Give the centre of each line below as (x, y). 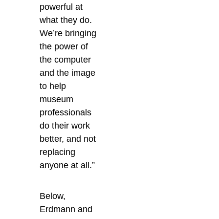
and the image (68, 73)
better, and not (68, 139)
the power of (64, 47)
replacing (58, 152)
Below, (53, 196)
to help (53, 86)
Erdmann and (66, 209)
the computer (66, 60)
